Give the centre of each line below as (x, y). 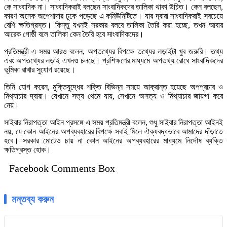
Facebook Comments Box (62, 168)
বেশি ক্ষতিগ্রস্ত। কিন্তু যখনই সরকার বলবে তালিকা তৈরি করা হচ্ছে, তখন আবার (113, 25)
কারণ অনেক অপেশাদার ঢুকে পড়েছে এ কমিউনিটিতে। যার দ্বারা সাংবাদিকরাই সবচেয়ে (113, 16)
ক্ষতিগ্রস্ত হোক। (28, 150)
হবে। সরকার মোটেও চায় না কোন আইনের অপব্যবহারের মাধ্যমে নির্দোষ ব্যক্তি (113, 141)
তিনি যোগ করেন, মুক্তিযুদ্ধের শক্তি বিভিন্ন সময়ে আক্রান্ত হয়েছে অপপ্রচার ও (113, 87)
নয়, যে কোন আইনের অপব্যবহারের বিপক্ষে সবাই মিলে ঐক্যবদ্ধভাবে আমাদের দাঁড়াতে (113, 132)
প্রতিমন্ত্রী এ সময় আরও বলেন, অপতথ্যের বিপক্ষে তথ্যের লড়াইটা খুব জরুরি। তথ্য (113, 52)
